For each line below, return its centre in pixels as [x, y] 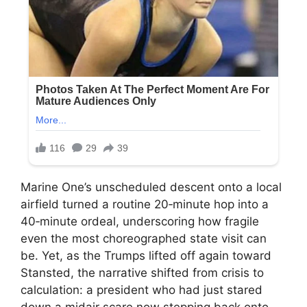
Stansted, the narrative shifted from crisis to [142, 272]
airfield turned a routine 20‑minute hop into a [145, 204]
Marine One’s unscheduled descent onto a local [151, 187]
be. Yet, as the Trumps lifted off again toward [146, 255]
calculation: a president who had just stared [142, 290]
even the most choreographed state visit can [144, 238]
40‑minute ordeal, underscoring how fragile [140, 221]
